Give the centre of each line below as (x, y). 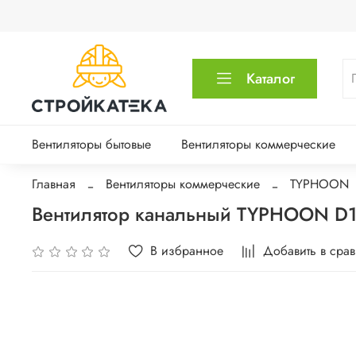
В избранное (187, 251)
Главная (54, 184)
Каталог (271, 78)
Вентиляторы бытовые (91, 145)
